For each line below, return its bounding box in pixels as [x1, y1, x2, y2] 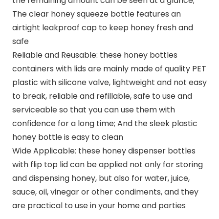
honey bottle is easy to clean [12, 131, 123, 143]
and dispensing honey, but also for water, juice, [12, 172, 190, 184]
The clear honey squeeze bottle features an [12, 8, 181, 20]
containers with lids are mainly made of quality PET [12, 63, 206, 74]
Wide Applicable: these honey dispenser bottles [12, 145, 196, 156]
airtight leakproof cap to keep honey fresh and [12, 22, 193, 33]
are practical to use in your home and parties [12, 199, 186, 211]
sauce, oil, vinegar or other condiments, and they [12, 186, 198, 197]
